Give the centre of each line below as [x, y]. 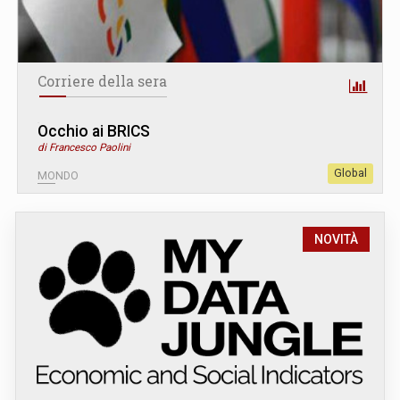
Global [350, 173]
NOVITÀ [336, 239]
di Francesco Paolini [84, 147]
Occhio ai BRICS [94, 131]
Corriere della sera [102, 81]
